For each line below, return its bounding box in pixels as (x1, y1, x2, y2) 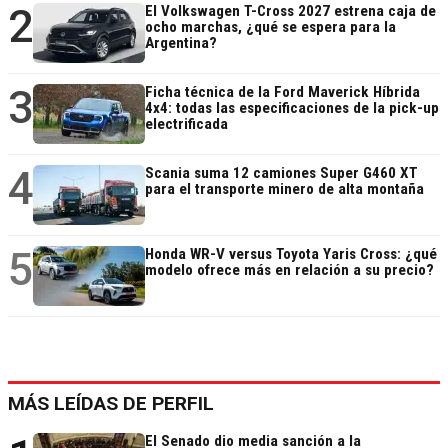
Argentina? (145, 33, 217, 52)
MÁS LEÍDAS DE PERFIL (8, 391, 214, 415)
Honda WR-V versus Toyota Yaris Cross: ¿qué (145, 244, 437, 263)
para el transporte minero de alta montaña (145, 179, 424, 198)
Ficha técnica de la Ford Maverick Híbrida (145, 82, 420, 101)
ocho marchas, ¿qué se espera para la (145, 17, 396, 36)
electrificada (145, 114, 228, 133)
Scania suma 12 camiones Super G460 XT (145, 163, 418, 182)
